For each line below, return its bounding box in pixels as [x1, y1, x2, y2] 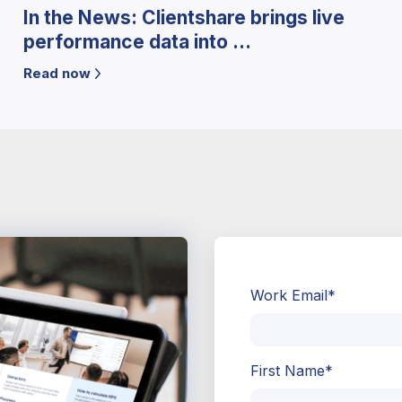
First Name [250, 362, 325, 380]
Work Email [250, 286, 328, 305]
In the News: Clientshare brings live [22, 6, 345, 30]
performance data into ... [22, 31, 251, 54]
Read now [22, 65, 91, 83]
